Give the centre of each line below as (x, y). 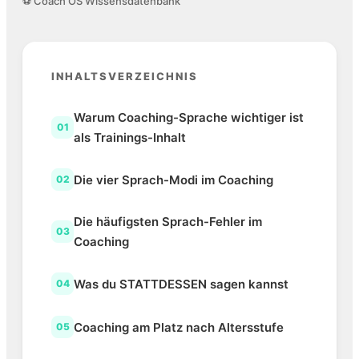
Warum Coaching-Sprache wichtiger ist (189, 118)
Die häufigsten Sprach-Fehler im (168, 222)
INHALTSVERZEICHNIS (125, 77)
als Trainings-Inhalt (130, 138)
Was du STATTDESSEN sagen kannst (181, 284)
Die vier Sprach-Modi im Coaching (173, 179)
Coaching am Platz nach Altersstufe (179, 327)
